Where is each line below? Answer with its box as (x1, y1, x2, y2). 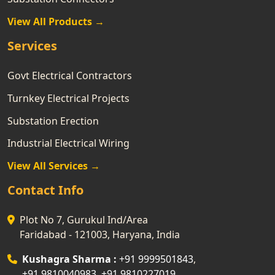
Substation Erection (7, 114, 99, 128)
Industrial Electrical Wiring (7, 136, 130, 150)
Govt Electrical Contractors (7, 69, 132, 83)
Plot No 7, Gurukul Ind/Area (20, 213, 148, 227)
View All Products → (7, 15, 104, 29)
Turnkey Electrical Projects (7, 91, 130, 105)
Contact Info (7, 182, 83, 199)
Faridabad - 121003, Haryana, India (20, 228, 180, 242)
